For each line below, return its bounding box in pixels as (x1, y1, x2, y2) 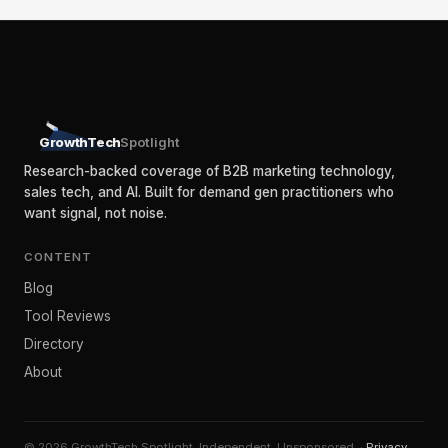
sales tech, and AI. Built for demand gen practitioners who (24, 184, 394, 200)
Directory (24, 336, 84, 352)
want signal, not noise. (24, 205, 167, 221)
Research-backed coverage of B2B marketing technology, (24, 163, 395, 179)
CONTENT (24, 250, 92, 264)
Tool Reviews (24, 308, 111, 324)
